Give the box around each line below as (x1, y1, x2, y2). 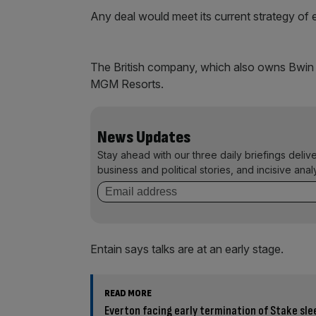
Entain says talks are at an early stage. (90, 242, 284, 256)
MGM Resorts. (90, 77, 164, 91)
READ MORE (104, 287, 152, 299)
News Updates (97, 127, 190, 147)
